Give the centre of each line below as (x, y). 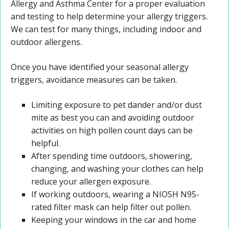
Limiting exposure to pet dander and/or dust (117, 105)
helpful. (45, 143)
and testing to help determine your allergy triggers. (110, 17)
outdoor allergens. (46, 42)
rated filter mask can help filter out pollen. (111, 207)
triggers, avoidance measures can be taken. (94, 80)
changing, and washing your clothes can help (117, 169)
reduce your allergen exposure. (91, 182)
